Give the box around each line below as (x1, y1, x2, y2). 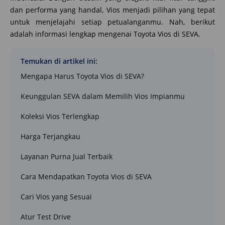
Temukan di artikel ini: (21, 56, 97, 66)
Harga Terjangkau (21, 131, 80, 141)
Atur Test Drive (21, 211, 71, 221)
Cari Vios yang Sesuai (21, 191, 92, 201)
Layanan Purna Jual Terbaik (21, 151, 113, 161)
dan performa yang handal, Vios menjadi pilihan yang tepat (10, 5, 215, 15)
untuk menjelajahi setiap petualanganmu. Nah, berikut (10, 17, 215, 27)
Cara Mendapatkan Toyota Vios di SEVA (21, 171, 152, 181)
